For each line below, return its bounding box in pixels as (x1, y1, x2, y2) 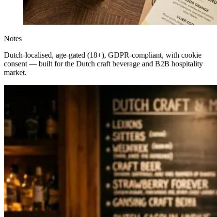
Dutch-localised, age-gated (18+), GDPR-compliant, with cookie (4, 50, 201, 59)
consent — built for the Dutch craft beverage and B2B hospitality (4, 59, 203, 68)
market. (4, 68, 27, 77)
